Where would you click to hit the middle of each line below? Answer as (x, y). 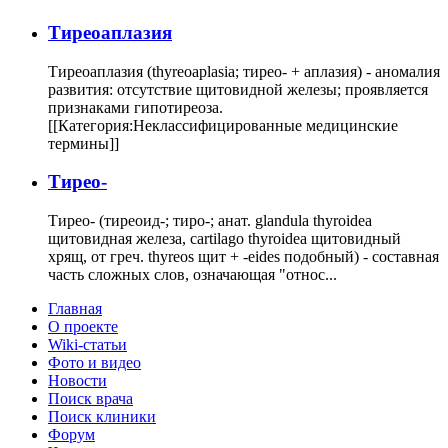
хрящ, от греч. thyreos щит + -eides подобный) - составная (243, 257)
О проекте (83, 327)
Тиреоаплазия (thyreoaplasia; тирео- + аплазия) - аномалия (244, 71)
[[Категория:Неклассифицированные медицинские (223, 125)
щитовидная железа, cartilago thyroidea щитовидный (224, 239)
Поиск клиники (102, 417)
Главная (75, 309)
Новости (77, 381)
